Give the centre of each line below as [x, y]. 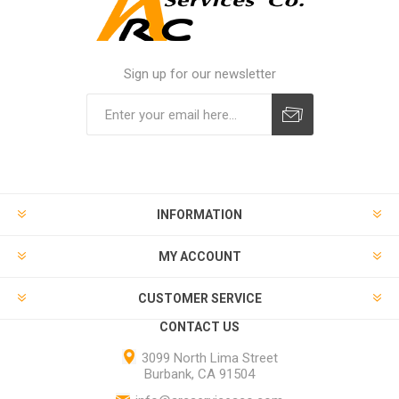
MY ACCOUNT [199, 256]
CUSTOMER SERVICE [199, 298]
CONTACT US [199, 327]
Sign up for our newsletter [199, 74]
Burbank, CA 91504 [199, 374]
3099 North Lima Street [209, 358]
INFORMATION [199, 215]
